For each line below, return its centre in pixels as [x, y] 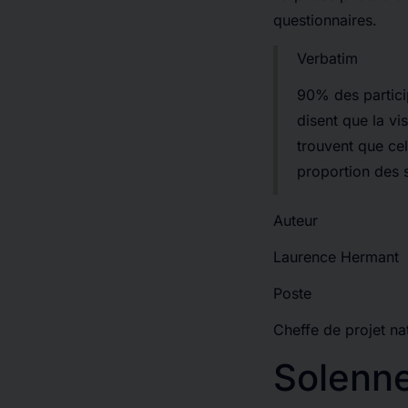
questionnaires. [325, 20]
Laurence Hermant [336, 257]
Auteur [296, 220]
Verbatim [327, 58]
